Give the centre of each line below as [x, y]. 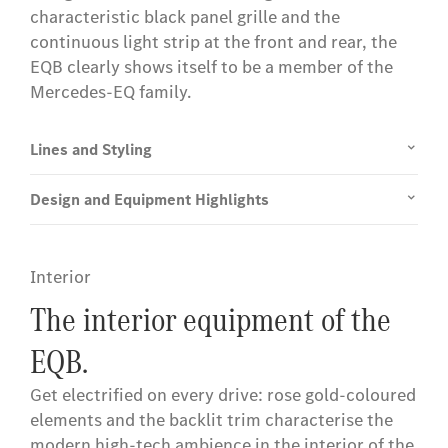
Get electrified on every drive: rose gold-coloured [223, 395]
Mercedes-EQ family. [110, 92]
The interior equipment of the [210, 320]
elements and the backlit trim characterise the [211, 420]
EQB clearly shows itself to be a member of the [211, 67]
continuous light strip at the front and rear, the [213, 42]
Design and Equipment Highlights [149, 200]
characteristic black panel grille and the [185, 17]
